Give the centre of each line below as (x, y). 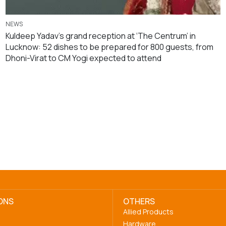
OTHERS (139, 201)
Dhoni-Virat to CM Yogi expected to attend (83, 58)
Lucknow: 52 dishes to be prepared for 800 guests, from (109, 47)
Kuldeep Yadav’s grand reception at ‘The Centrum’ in (100, 36)
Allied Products (148, 211)
